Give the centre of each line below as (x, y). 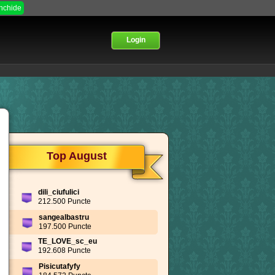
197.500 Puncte (65, 227)
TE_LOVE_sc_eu (68, 241)
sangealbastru (64, 217)
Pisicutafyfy (60, 266)
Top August (77, 156)
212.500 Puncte (64, 201)
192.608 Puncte (64, 250)
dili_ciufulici (59, 192)
